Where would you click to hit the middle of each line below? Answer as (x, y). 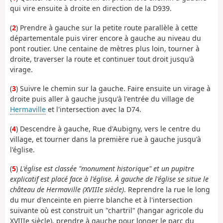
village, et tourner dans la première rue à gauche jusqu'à (106, 139)
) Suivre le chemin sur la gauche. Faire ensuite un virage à (113, 89)
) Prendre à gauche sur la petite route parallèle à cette (107, 27)
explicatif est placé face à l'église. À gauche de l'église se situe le (109, 179)
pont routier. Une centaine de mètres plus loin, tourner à (105, 48)
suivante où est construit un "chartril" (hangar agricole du (107, 211)
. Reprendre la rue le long (167, 190)
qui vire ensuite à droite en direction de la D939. (91, 8)
